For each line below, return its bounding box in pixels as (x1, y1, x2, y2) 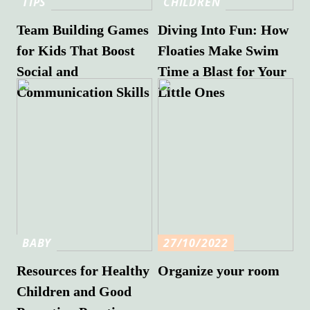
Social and (17, 63, 79, 79)
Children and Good (17, 283, 132, 299)
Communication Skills (17, 84, 150, 100)
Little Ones (158, 84, 226, 100)
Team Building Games (17, 21, 149, 37)
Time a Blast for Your (158, 63, 287, 79)
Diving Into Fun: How (158, 21, 289, 37)
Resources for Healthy (17, 262, 150, 278)
